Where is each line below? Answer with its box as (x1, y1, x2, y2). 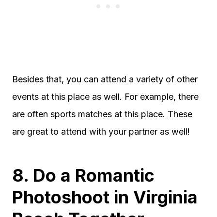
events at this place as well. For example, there (12, 91, 199, 102)
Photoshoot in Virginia (12, 186, 198, 208)
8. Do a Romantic (12, 164, 155, 186)
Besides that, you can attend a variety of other (12, 74, 198, 84)
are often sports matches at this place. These (12, 108, 192, 119)
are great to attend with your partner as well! (12, 126, 190, 137)
